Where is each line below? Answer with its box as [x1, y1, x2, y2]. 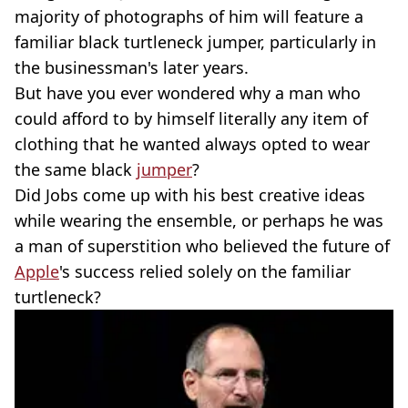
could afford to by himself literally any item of [15, 107, 368, 129]
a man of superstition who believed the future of [15, 235, 390, 257]
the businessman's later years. [15, 56, 249, 78]
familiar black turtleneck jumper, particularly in [15, 31, 376, 53]
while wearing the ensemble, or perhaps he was [15, 209, 383, 231]
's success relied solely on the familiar [59, 260, 351, 282]
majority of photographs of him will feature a [15, 5, 363, 27]
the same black [15, 158, 137, 180]
